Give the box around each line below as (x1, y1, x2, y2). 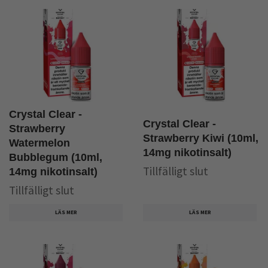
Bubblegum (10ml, (9, 151, 102, 163)
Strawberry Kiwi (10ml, (143, 132, 258, 144)
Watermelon (9, 136, 70, 149)
